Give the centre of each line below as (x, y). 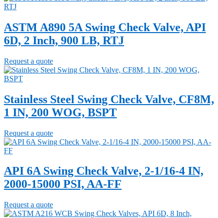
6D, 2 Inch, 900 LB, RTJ (64, 40)
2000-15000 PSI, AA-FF (63, 184)
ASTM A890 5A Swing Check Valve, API (105, 27)
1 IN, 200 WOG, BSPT (60, 112)
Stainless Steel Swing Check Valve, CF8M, (109, 99)
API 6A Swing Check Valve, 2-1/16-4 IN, (104, 171)
